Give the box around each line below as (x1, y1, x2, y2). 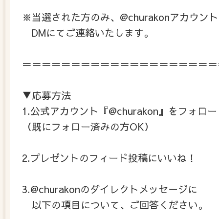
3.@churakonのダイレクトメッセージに (22, 182, 197, 196)
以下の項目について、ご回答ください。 (22, 197, 208, 211)
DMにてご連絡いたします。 (22, 25, 153, 39)
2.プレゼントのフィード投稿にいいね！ (22, 151, 197, 164)
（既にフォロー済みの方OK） (22, 119, 154, 133)
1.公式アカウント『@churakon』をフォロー (22, 104, 217, 117)
